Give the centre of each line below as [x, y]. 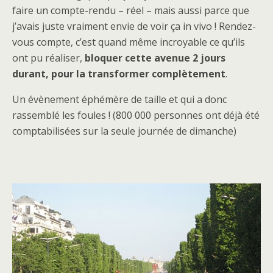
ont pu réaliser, [48, 58]
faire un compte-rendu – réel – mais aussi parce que [131, 10]
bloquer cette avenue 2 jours [155, 58]
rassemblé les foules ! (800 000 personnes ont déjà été [136, 115]
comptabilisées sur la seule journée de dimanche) [124, 131]
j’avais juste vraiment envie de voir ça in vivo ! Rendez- [134, 26]
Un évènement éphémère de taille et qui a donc [119, 99]
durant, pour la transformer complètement [119, 74]
